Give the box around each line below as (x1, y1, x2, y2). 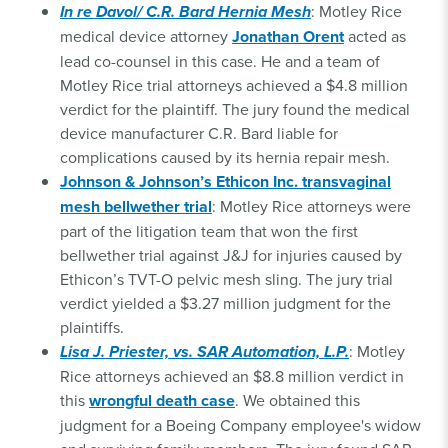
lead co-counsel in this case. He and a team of (60, 50, 380, 73)
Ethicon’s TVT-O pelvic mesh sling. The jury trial (60, 268, 393, 291)
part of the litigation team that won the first (60, 220, 358, 243)
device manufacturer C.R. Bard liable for (60, 122, 338, 145)
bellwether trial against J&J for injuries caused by (60, 244, 402, 267)
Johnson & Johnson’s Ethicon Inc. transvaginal (60, 170, 391, 194)
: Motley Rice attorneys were (212, 195, 411, 218)
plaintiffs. (60, 316, 124, 339)
